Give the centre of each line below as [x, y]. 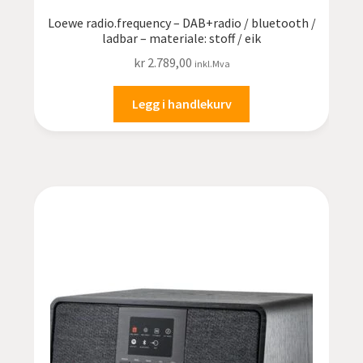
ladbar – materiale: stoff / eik [181, 38]
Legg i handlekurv [181, 104]
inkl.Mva [212, 64]
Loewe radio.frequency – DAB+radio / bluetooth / [181, 22]
